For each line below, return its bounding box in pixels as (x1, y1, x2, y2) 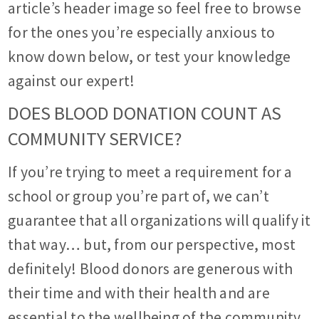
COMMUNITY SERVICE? (8, 127, 183, 151)
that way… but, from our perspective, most (8, 235, 296, 255)
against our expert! (8, 71, 135, 91)
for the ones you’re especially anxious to (8, 23, 276, 43)
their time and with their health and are (8, 283, 270, 303)
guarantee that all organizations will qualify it (8, 211, 311, 231)
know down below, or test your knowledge (8, 47, 291, 67)
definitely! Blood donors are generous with (8, 259, 293, 279)
